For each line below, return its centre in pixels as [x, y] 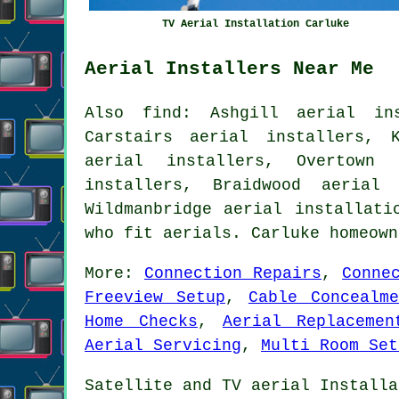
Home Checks [141, 321]
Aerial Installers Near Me [229, 68]
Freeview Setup [155, 297]
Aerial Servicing [163, 345]
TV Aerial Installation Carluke [256, 24]
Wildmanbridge [155, 209]
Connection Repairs [233, 273]
